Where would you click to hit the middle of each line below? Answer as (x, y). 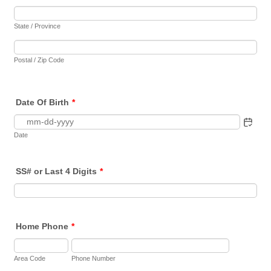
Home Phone (42, 226)
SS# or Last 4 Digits (57, 171)
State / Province (38, 26)
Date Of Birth (43, 102)
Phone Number (94, 258)
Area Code (30, 258)
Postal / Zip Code (39, 60)
